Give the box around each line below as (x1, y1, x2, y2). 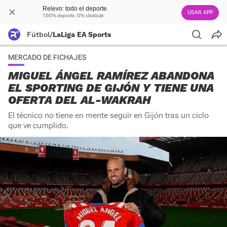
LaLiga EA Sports (53, 30, 111, 39)
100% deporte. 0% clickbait (43, 13, 103, 18)
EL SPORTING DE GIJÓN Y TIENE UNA (8, 82, 214, 94)
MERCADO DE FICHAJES (8, 53, 86, 61)
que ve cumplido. (8, 121, 68, 130)
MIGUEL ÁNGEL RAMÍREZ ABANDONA (8, 69, 214, 82)
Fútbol (27, 30, 50, 39)
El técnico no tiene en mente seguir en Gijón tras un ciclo (8, 110, 209, 120)
